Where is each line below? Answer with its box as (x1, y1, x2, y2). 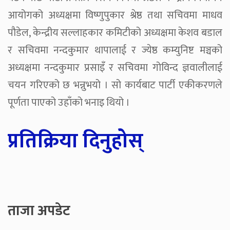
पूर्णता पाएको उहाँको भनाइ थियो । (8, 94, 130, 112)
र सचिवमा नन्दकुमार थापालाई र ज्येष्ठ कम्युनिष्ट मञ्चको (8, 42, 222, 60)
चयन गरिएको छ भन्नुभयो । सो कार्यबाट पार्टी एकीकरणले (8, 76, 222, 94)
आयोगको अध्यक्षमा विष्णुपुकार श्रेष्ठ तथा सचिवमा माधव (8, 7, 222, 25)
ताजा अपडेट (8, 199, 70, 223)
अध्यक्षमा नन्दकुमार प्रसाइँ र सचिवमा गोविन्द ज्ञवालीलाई (8, 59, 222, 77)
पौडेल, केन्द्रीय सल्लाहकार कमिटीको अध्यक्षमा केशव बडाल (8, 24, 222, 42)
